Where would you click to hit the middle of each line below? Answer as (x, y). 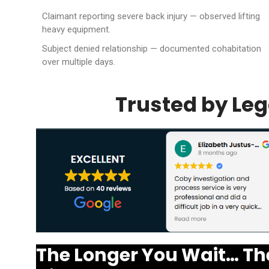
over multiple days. (79, 62)
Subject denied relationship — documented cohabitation (152, 48)
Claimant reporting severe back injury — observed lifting (151, 16)
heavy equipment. (76, 29)
